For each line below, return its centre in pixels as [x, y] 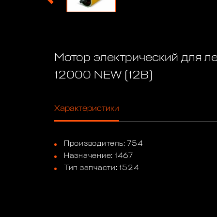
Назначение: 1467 [98, 155]
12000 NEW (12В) [104, 75]
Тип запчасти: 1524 [101, 168]
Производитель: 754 [103, 143]
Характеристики [87, 108]
